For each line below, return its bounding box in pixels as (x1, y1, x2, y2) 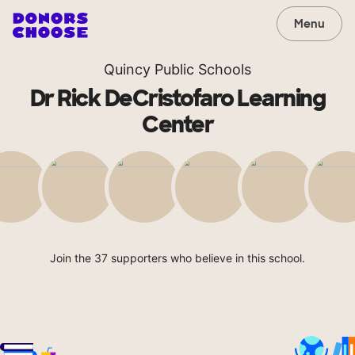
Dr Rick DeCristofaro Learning (29, 84, 326, 113)
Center (142, 110, 213, 139)
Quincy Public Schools (104, 61, 251, 78)
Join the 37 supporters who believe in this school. (50, 251, 305, 265)
